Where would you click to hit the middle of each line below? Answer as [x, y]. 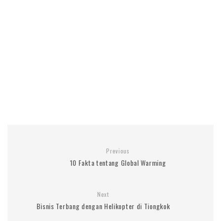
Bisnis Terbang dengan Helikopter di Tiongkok [103, 206]
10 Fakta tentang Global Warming [118, 163]
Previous [118, 151]
